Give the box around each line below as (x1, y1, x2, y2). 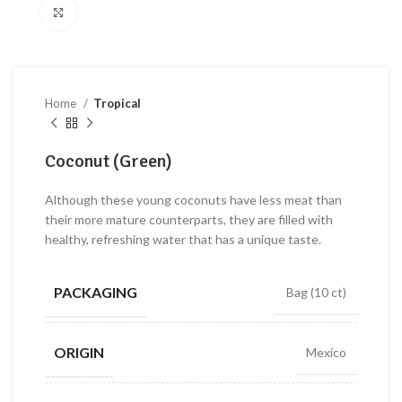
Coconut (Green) (45, 150, 172, 172)
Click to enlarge (76, 5, 166, 20)
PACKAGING (54, 283, 137, 301)
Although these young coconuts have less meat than (45, 192, 342, 207)
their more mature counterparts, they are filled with (45, 212, 333, 227)
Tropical (93, 96, 141, 110)
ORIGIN (54, 343, 104, 361)
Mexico (306, 344, 346, 360)
